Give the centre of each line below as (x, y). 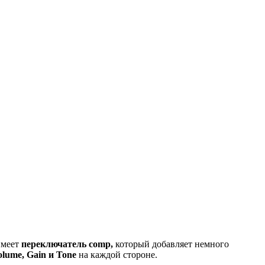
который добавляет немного (171, 244)
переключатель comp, (67, 244)
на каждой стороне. (117, 254)
